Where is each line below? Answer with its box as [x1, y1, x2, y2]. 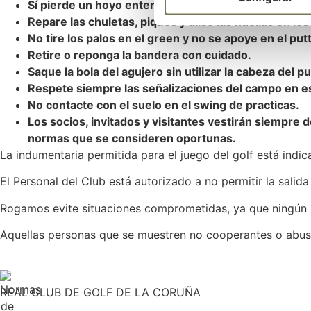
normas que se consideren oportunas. [28, 131, 236, 145]
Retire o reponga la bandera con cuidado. [28, 47, 251, 62]
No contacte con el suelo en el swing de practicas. [28, 97, 299, 112]
